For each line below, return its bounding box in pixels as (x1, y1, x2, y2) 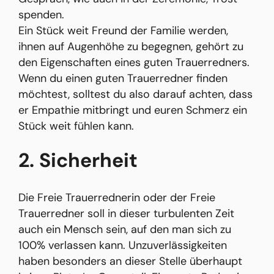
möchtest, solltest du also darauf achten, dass (18, 87, 253, 102)
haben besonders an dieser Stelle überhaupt (18, 254, 242, 269)
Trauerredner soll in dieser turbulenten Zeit (18, 206, 234, 221)
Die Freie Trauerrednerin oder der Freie (18, 190, 215, 206)
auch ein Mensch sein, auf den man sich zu (18, 222, 231, 237)
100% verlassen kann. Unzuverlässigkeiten (18, 238, 227, 253)
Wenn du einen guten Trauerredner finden (18, 71, 228, 86)
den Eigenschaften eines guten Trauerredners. (18, 55, 250, 70)
